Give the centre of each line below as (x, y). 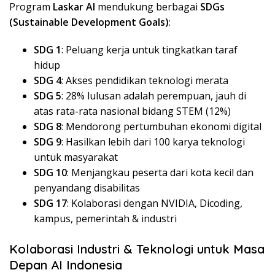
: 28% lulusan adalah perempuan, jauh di (154, 95)
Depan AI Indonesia (66, 265)
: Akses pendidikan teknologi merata (145, 80)
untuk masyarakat (76, 157)
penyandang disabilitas (87, 188)
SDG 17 (50, 203)
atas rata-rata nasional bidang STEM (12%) (132, 111)
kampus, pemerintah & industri (105, 218)
